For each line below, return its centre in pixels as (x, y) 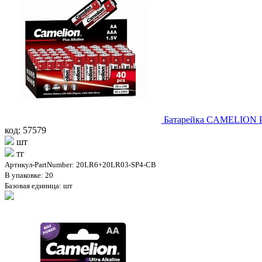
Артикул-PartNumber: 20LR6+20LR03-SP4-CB (80, 164)
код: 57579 (25, 130)
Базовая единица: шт (39, 185)
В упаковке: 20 (29, 175)
